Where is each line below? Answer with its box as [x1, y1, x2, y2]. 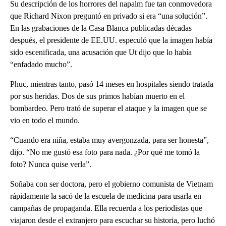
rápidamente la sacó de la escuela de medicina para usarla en [10, 192, 201, 201]
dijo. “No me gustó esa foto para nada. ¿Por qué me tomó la [10, 148, 200, 157]
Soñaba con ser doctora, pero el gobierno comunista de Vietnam [10, 180, 213, 189]
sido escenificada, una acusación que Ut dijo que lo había [10, 48, 192, 57]
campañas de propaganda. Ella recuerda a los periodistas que [10, 204, 202, 213]
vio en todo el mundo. [10, 116, 80, 125]
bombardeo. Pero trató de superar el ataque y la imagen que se [10, 104, 207, 113]
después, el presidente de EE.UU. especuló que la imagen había [10, 36, 212, 45]
